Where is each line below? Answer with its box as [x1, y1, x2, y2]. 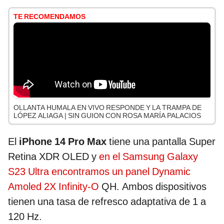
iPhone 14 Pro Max [19, 135, 109, 147]
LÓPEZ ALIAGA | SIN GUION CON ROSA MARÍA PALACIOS [13, 111, 201, 119]
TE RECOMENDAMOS [13, 12, 85, 20]
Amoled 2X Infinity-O [8, 180, 99, 192]
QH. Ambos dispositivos [99, 180, 206, 192]
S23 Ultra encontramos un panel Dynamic [8, 165, 190, 177]
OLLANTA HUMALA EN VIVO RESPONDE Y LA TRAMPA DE [13, 103, 201, 111]
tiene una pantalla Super [109, 135, 215, 147]
